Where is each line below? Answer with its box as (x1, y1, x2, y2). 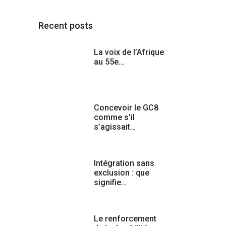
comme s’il (94, 112, 135, 122)
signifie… (94, 177, 127, 187)
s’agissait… (94, 122, 136, 132)
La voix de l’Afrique (94, 47, 164, 57)
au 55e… (94, 56, 124, 67)
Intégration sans (94, 158, 154, 168)
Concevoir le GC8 (94, 102, 158, 112)
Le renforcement (94, 213, 156, 223)
